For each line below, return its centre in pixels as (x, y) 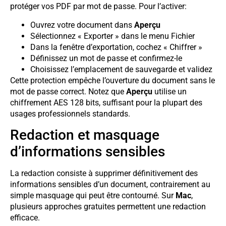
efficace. (25, 217)
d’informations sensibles (88, 151)
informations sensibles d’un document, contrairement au (110, 184)
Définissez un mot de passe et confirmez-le (106, 58)
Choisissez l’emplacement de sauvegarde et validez (121, 69)
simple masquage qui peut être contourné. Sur (93, 195)
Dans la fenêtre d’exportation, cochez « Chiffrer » (116, 47)
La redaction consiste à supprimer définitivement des (104, 173)
